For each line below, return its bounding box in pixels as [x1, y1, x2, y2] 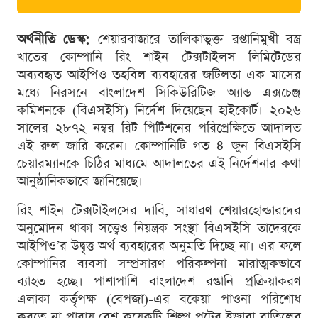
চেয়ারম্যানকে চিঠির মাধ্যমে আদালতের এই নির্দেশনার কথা [17, 154, 301, 172]
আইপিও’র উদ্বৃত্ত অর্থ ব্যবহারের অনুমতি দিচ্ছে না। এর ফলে [17, 236, 301, 255]
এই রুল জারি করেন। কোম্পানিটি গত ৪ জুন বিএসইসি [17, 136, 301, 155]
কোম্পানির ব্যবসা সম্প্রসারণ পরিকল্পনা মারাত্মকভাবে [17, 254, 301, 273]
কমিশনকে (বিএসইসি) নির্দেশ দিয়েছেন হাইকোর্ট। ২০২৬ [17, 101, 301, 119]
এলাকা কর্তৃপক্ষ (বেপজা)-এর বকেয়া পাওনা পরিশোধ [17, 290, 301, 308]
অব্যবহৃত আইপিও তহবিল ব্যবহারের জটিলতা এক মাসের [17, 65, 301, 84]
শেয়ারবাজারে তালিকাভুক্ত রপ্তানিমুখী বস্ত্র [89, 30, 302, 48]
